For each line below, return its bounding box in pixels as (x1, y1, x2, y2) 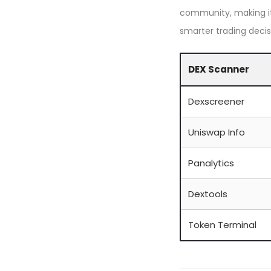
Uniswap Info (188, 126, 245, 139)
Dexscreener (188, 95, 244, 108)
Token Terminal (188, 218, 256, 231)
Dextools (188, 188, 227, 200)
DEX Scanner (188, 63, 249, 76)
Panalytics (188, 157, 234, 169)
